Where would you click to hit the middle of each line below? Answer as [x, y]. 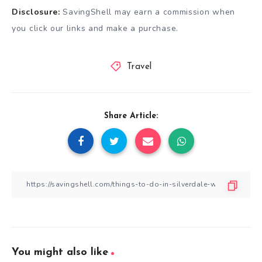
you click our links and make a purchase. [95, 28]
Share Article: [131, 116]
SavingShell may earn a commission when [148, 12]
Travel [139, 67]
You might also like [60, 252]
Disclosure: [36, 12]
